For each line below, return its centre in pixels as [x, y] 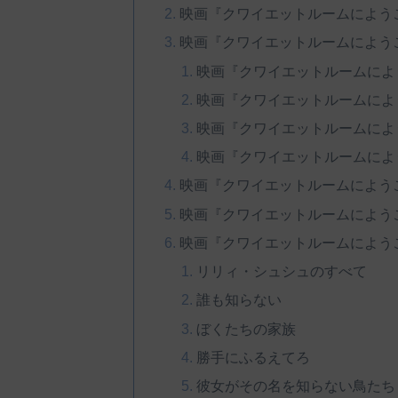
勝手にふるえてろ [254, 357]
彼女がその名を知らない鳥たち [296, 386]
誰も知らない [239, 300]
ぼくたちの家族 [247, 328]
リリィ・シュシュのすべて [282, 271]
